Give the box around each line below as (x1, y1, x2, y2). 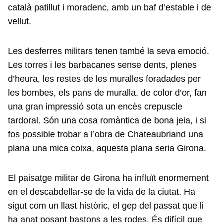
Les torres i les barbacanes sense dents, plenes (8, 60, 197, 70)
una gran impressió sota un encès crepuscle (8, 102, 182, 111)
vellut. (8, 16, 31, 26)
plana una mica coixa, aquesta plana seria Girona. (8, 143, 206, 153)
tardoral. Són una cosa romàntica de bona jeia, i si (8, 115, 206, 125)
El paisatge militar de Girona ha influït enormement (8, 173, 209, 183)
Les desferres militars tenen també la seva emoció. (8, 46, 209, 56)
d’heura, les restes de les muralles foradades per (8, 74, 201, 84)
